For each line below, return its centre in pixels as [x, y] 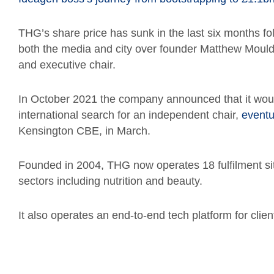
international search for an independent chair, [130, 115]
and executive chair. [67, 65]
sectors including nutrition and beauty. [110, 181]
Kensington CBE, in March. [84, 131]
